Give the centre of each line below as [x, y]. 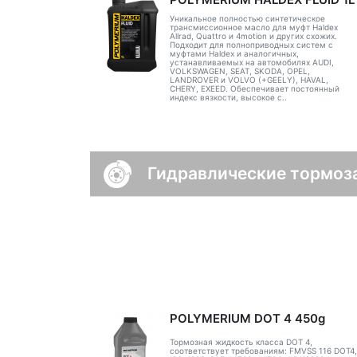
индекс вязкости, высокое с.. [228, 97]
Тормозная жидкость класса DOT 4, [241, 341]
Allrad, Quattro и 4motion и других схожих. [253, 36]
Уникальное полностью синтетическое [247, 18]
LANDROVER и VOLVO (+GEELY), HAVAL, [249, 80]
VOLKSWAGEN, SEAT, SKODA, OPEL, [239, 71]
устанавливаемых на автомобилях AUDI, [251, 62]
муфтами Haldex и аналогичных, [234, 53]
